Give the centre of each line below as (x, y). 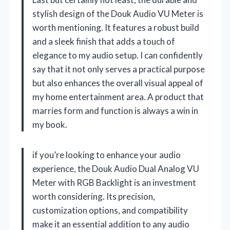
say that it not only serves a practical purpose (119, 69)
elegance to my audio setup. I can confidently (118, 55)
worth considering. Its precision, (94, 196)
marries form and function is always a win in (115, 110)
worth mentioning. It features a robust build (116, 27)
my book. (50, 124)
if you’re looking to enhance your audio (107, 155)
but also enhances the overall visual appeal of (118, 83)
